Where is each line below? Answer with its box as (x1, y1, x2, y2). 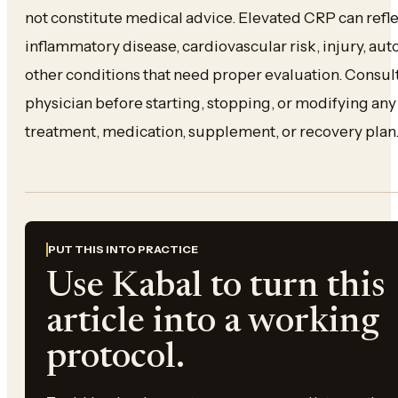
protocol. (46, 340, 185, 377)
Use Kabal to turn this (46, 269, 386, 306)
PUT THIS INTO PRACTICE (48, 243, 198, 257)
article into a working (46, 305, 379, 341)
